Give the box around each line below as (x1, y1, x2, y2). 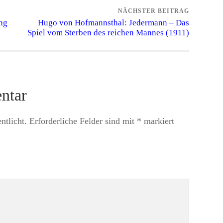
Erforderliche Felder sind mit (29, 115, 137, 126)
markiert (141, 115, 174, 126)
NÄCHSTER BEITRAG (118, 7, 189, 15)
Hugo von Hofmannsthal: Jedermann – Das (38, 18, 189, 28)
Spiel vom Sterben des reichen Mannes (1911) (27, 28, 189, 38)
